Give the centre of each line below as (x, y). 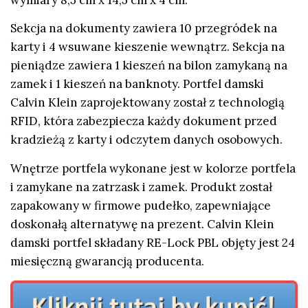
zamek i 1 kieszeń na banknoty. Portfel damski (137, 84)
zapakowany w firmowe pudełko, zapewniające (141, 205)
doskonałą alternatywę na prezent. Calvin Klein (142, 224)
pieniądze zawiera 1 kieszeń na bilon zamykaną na (149, 66)
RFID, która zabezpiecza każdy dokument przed (144, 121)
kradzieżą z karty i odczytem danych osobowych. (146, 140)
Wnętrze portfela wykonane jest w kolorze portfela (153, 168)
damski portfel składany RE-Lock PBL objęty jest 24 (153, 242)
